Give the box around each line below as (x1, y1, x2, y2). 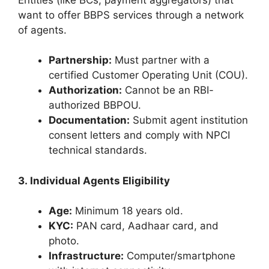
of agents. (18, 23, 70, 36)
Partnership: (49, 54, 112, 67)
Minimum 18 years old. (72, 205, 183, 217)
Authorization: (49, 84, 122, 97)
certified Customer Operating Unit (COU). (49, 69, 248, 82)
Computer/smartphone (124, 250, 235, 262)
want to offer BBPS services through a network (18, 8, 244, 21)
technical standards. (49, 144, 150, 157)
